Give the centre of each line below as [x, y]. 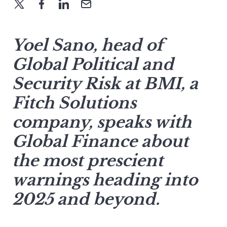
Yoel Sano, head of [88, 45]
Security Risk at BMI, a [105, 83]
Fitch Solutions [74, 103]
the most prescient [88, 160]
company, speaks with [102, 122]
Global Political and [93, 64]
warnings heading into [105, 180]
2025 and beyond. [86, 199]
